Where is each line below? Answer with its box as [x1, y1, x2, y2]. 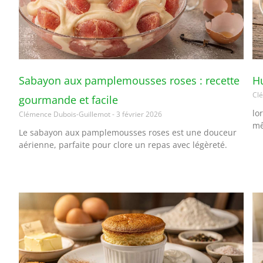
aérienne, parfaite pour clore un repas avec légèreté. [19, 139, 227, 150]
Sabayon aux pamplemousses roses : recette [19, 73, 240, 87]
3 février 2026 [114, 109, 162, 119]
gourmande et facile [19, 92, 118, 107]
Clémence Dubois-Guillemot [19, 109, 112, 119]
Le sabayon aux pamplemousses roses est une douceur [19, 126, 237, 138]
